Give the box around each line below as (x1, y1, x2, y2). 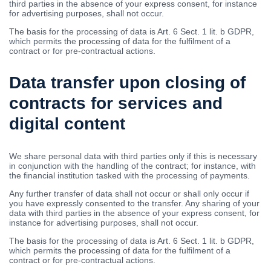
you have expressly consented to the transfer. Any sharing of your (9, 198, 260, 208)
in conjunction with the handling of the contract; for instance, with (9, 161, 256, 171)
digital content (9, 114, 125, 133)
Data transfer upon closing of (9, 73, 246, 92)
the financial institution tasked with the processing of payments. (9, 171, 250, 180)
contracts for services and (9, 94, 223, 113)
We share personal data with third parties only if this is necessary (9, 151, 257, 161)
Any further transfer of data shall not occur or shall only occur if (9, 189, 249, 198)
